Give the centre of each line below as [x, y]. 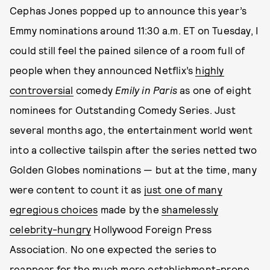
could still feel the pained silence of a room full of [127, 50]
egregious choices [54, 209]
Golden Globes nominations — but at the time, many [133, 169]
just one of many [183, 189]
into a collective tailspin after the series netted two [133, 149]
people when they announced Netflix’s [103, 70]
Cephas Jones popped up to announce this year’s [128, 10]
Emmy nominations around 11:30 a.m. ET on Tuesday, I [134, 30]
